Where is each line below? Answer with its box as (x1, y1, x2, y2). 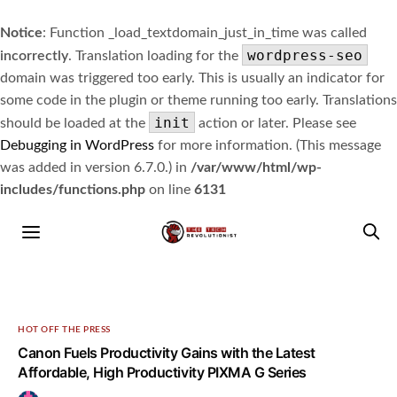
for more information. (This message (154, 138, 381, 152)
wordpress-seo (247, 47, 362, 64)
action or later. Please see (195, 116, 356, 130)
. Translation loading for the (68, 49, 242, 63)
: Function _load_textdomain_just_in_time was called (43, 26, 367, 40)
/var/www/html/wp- (191, 160, 322, 175)
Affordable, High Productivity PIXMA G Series (18, 362, 307, 381)
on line (145, 183, 194, 197)
